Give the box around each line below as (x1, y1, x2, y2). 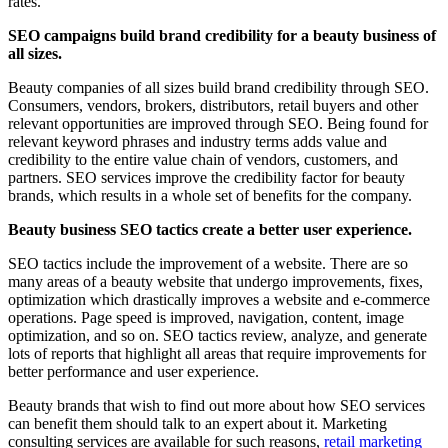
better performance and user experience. (8, 362, 259, 380)
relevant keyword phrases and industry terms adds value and (8, 132, 387, 150)
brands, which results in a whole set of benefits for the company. (8, 186, 412, 204)
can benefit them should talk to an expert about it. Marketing (8, 414, 387, 432)
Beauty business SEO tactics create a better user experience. (8, 220, 412, 238)
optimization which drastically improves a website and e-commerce (8, 290, 430, 308)
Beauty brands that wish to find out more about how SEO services (8, 396, 425, 414)
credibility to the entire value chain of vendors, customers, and (8, 150, 398, 168)
